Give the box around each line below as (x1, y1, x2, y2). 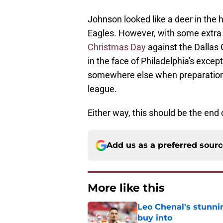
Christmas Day (88, 42, 146, 53)
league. (88, 84, 117, 95)
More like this (88, 181, 165, 195)
